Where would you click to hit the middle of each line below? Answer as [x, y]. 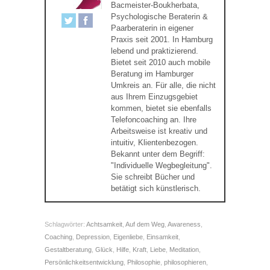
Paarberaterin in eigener [152, 28]
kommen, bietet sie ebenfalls [161, 108]
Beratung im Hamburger [152, 74]
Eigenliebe [128, 237]
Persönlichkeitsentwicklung [84, 262]
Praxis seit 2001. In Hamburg [162, 39]
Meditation [184, 249]
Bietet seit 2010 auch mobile [161, 62]
